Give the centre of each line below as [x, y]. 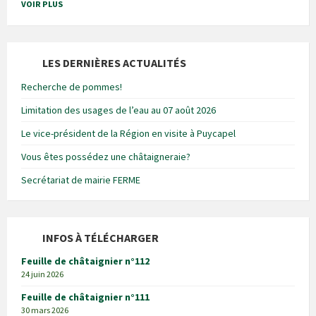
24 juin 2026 [42, 274]
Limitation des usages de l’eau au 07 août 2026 [119, 110]
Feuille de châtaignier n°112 [85, 261]
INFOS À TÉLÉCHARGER [101, 238]
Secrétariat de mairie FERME [81, 180]
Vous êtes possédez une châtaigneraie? [106, 157]
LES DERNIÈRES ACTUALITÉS [114, 63]
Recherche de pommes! [72, 87]
